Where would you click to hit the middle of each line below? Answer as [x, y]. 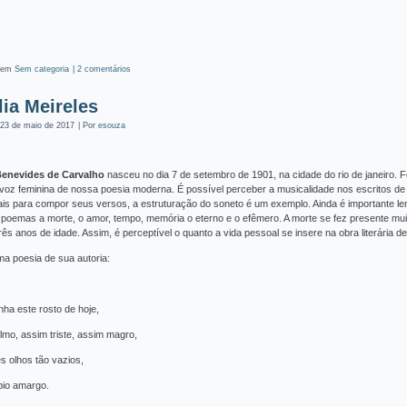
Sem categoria [41, 69]
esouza [111, 125]
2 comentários [104, 69]
